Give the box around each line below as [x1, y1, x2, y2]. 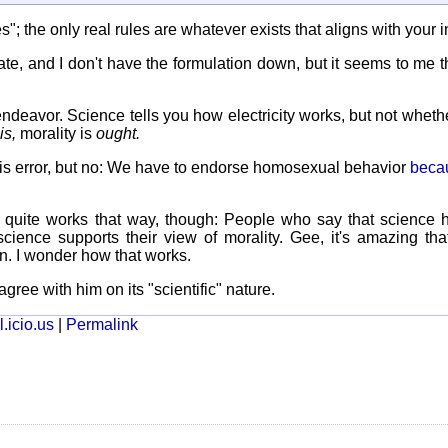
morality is [16, 125, 96, 143]
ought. [96, 125, 140, 143]
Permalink [66, 316, 138, 334]
